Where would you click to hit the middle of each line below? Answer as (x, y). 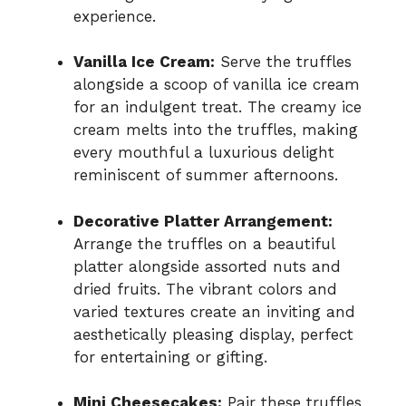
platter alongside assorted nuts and (207, 266)
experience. (115, 16)
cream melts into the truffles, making (216, 130)
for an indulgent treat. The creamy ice (217, 107)
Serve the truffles (283, 62)
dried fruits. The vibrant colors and (205, 289)
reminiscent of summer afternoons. (206, 175)
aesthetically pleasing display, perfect (213, 334)
